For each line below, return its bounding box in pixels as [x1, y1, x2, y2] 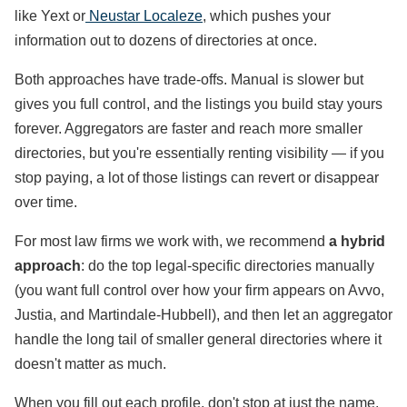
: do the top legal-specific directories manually [81, 258, 374, 273]
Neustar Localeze [85, 8, 203, 24]
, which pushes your [203, 8, 331, 24]
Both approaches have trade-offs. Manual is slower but [15, 72, 363, 87]
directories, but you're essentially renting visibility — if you [15, 145, 384, 161]
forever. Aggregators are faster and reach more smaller [15, 121, 362, 136]
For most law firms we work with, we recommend [15, 233, 329, 249]
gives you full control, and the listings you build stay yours [15, 96, 382, 112]
